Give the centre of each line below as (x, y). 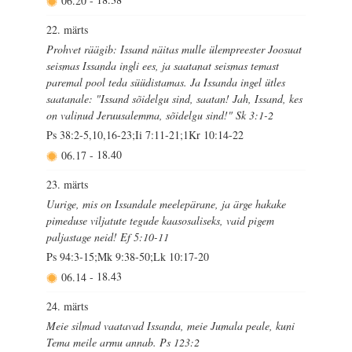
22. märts (68, 29)
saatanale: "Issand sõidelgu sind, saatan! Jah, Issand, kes (175, 99)
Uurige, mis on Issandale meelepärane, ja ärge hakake (167, 203)
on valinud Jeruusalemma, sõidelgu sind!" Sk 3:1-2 (160, 115)
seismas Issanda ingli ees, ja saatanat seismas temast (163, 66)
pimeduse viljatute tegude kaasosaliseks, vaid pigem (161, 220)
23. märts (68, 184)
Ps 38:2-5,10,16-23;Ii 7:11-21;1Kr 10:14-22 (145, 135)
